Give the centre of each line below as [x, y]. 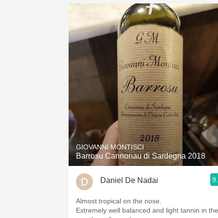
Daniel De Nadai [129, 180]
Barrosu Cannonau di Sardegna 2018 [141, 156]
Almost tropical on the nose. [119, 201]
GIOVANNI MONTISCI [110, 147]
